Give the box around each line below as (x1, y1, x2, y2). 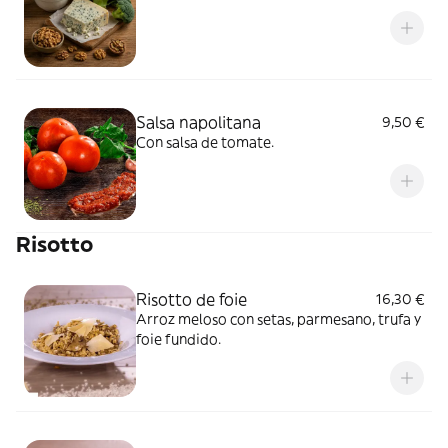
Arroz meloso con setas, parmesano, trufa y (136, 310, 421, 328)
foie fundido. (136, 330, 221, 348)
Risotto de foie (136, 289, 247, 309)
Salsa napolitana (136, 112, 261, 132)
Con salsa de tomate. (136, 133, 274, 151)
